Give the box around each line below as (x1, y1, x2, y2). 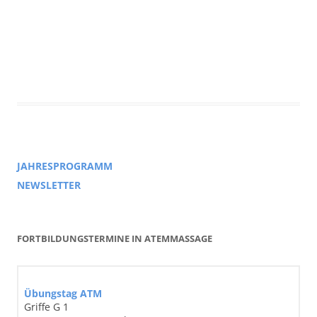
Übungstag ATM (24, 286, 102, 300)
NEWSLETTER (17, 178, 81, 192)
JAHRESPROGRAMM (17, 158, 113, 173)
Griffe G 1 (24, 299, 69, 313)
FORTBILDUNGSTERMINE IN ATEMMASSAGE (17, 231, 212, 245)
